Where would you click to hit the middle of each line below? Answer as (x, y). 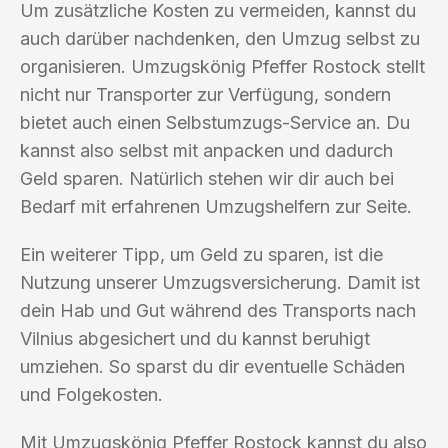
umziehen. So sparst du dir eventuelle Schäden (212, 366)
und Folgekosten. (91, 394)
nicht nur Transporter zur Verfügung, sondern (205, 94)
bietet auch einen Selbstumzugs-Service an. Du (215, 122)
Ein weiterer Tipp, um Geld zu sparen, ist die (201, 254)
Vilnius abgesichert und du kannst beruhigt (195, 338)
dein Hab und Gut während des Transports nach (218, 310)
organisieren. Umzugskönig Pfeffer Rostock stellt (222, 66)
